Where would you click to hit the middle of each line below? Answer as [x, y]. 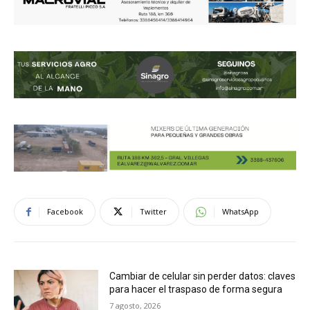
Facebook [65, 212]
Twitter [153, 212]
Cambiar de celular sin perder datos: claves [203, 276]
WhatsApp [240, 212]
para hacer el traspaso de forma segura [196, 290]
